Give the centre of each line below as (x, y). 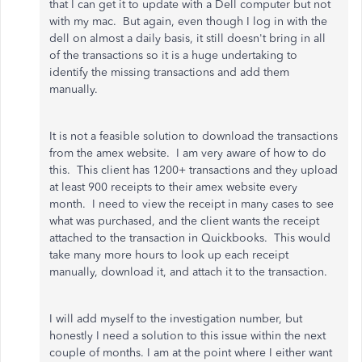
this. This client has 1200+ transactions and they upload (194, 170)
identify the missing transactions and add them (169, 72)
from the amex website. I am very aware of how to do (188, 153)
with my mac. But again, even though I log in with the (188, 21)
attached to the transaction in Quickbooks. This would (190, 238)
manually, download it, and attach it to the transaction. (188, 272)
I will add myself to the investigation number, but (176, 319)
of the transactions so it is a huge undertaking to (173, 55)
